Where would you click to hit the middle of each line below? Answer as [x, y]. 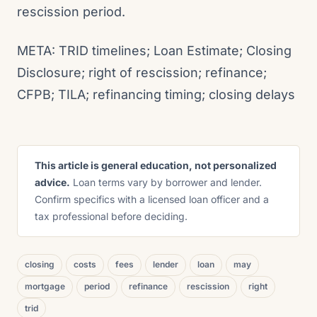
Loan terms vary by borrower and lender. [166, 182]
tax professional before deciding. [111, 216]
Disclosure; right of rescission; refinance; [142, 73]
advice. [52, 182]
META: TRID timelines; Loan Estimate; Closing [154, 51]
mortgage [45, 286]
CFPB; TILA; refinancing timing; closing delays [156, 94]
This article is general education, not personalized [156, 165]
